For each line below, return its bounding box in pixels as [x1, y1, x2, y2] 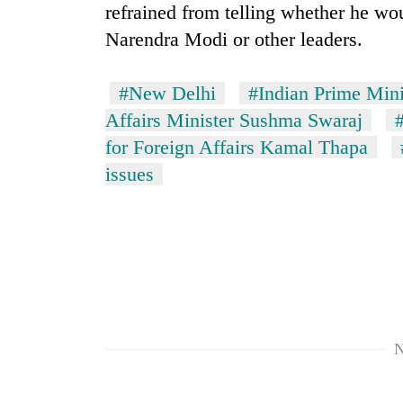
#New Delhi [119, 82, 216, 105]
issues [105, 163, 154, 186]
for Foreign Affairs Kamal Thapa [105, 136, 368, 159]
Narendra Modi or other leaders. [105, 28, 363, 51]
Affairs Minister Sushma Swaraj [105, 109, 363, 132]
